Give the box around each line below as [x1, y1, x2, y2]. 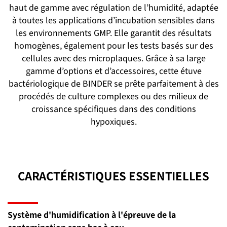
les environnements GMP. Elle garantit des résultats [15, 26, 212, 39]
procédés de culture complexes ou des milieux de [19, 90, 208, 102]
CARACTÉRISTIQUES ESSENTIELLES [18, 167, 209, 184]
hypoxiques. [90, 115, 137, 128]
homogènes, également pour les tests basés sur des [14, 39, 213, 52]
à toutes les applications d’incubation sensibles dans [12, 14, 215, 26]
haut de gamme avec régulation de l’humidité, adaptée [9, 1, 218, 14]
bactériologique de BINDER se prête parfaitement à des [8, 77, 219, 90]
